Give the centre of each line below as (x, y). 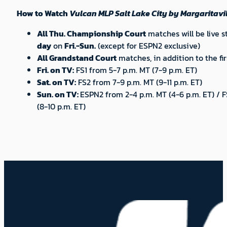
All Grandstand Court (77, 58)
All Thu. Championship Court (91, 33)
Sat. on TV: (56, 82)
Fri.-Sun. (80, 45)
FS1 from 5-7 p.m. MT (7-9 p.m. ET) (135, 70)
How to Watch (43, 13)
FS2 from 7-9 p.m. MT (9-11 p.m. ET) (139, 82)
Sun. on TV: (58, 94)
